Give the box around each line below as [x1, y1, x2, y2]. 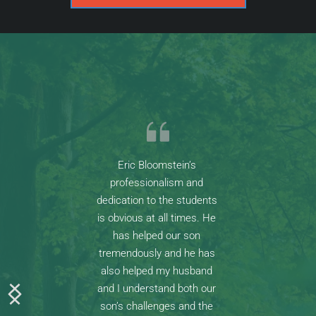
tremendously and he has [98, 246, 215, 260]
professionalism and [110, 176, 203, 189]
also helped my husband [101, 264, 212, 277]
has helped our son [113, 229, 200, 242]
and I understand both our [97, 281, 216, 295]
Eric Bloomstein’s [117, 158, 196, 171]
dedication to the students [96, 193, 217, 207]
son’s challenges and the [100, 299, 213, 312]
